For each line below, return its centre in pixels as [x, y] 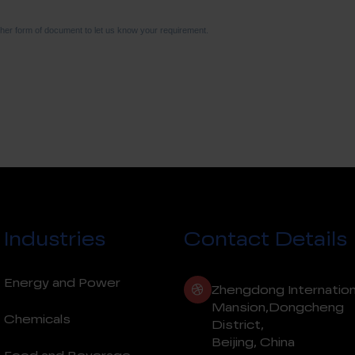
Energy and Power [63, 283]
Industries [55, 241]
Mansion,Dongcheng [277, 308]
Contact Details [265, 241]
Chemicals [38, 320]
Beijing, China [253, 343]
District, [237, 325]
